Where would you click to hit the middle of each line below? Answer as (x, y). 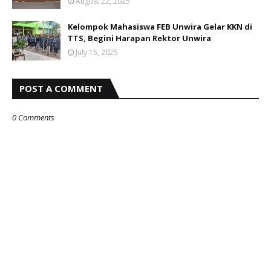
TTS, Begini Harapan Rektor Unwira (139, 38)
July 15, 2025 (97, 53)
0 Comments (33, 118)
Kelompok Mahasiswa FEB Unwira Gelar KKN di (160, 27)
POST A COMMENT (61, 89)
